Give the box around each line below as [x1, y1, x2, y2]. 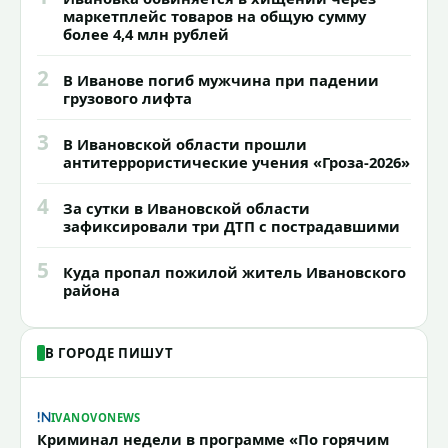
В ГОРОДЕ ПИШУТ [45, 344, 174, 363]
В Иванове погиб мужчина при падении [63, 70, 379, 91]
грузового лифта [63, 88, 192, 109]
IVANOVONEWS [51, 409, 141, 425]
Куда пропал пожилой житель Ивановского [63, 262, 406, 283]
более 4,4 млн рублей [63, 24, 229, 45]
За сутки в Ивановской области [63, 198, 310, 219]
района [63, 280, 120, 301]
